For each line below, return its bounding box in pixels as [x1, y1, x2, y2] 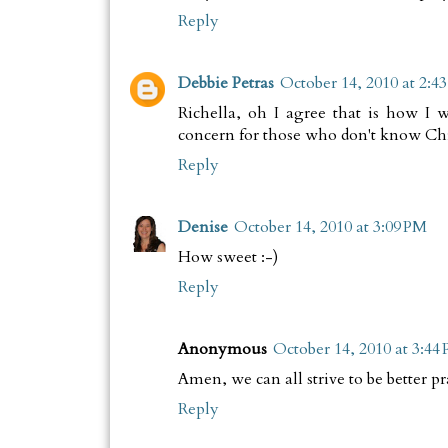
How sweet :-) [177, 246, 278, 269]
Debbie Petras [177, 72, 274, 95]
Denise [177, 216, 228, 239]
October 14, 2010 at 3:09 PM [233, 216, 427, 239]
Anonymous [177, 338, 267, 361]
